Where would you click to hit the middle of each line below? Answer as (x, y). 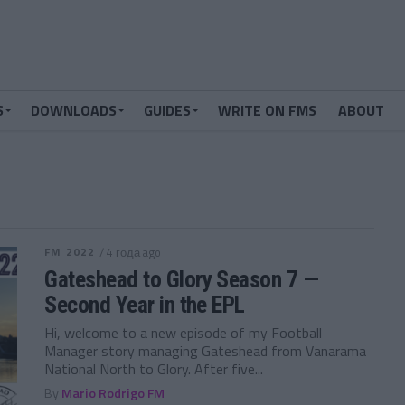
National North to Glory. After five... (154, 369)
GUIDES (167, 110)
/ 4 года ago (131, 252)
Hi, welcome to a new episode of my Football (184, 333)
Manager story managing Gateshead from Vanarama (206, 351)
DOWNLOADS (74, 110)
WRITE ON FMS (267, 110)
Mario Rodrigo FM (113, 393)
